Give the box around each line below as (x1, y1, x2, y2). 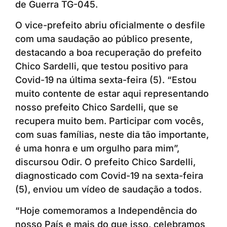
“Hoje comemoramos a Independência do (15, 205, 197, 216)
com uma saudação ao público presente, (15, 33, 193, 45)
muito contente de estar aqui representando (15, 88, 209, 99)
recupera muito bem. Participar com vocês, (15, 116, 204, 127)
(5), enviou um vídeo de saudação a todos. (15, 184, 202, 195)
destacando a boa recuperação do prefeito (15, 47, 202, 58)
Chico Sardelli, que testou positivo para (15, 61, 188, 72)
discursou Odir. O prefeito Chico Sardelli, (15, 157, 196, 168)
